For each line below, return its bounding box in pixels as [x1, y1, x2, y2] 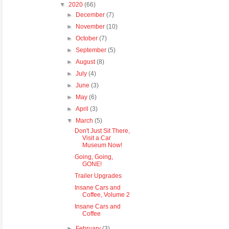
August [76, 58, 97, 66]
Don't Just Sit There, [74, 127, 130, 135]
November [76, 23, 107, 31]
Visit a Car [82, 134, 111, 142]
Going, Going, [74, 153, 113, 161]
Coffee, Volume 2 [82, 191, 130, 199]
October [76, 35, 100, 42]
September [76, 47, 108, 54]
